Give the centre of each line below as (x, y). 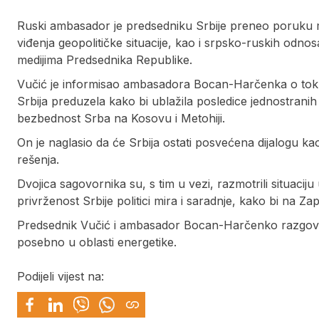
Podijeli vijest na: (61, 277)
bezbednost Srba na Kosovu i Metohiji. (121, 119)
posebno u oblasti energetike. (97, 242)
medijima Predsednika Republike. (105, 60)
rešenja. (38, 160)
